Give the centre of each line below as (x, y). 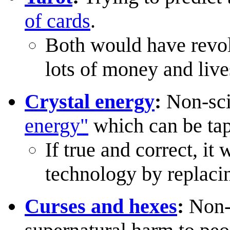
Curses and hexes (101, 206)
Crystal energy (90, 101)
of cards (57, 21)
